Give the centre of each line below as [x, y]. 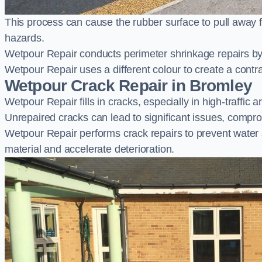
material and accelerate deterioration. [90, 149]
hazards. [25, 38]
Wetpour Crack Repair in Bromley [128, 86]
